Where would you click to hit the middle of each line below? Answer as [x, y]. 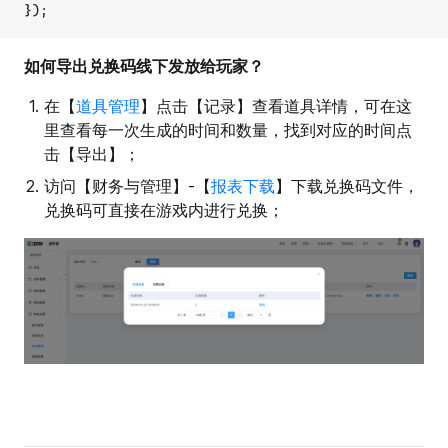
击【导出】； [92, 153]
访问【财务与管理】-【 [127, 185]
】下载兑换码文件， [347, 185]
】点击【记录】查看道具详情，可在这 [276, 105]
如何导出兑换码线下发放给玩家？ [144, 65]
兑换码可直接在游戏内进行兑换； [164, 209]
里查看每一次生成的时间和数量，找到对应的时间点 [228, 129]
